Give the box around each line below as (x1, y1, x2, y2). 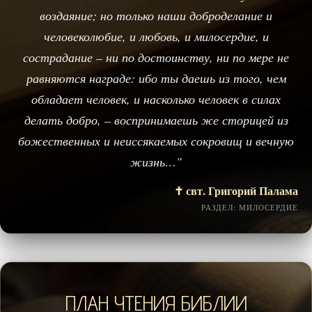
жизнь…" (130, 153, 182, 170)
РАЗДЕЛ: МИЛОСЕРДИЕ (201, 201, 298, 212)
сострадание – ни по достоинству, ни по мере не (23, 48, 289, 65)
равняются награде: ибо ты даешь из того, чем (26, 69, 286, 86)
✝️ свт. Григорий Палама (174, 182, 298, 198)
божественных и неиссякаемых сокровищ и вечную (18, 132, 294, 149)
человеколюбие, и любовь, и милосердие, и (43, 27, 269, 45)
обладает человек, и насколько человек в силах (31, 90, 281, 107)
